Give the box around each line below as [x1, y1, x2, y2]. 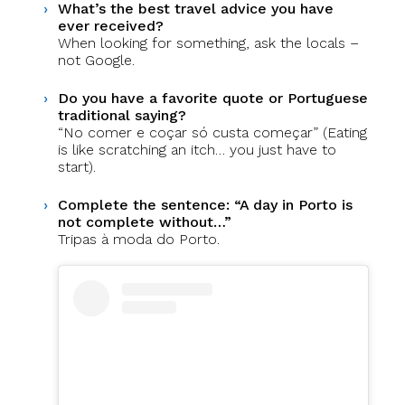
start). [58, 158, 96, 175]
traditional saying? [58, 107, 186, 124]
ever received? [58, 17, 164, 34]
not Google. [58, 52, 135, 69]
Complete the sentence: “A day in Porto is [58, 196, 353, 213]
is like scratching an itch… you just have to [58, 141, 336, 158]
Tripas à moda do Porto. [58, 231, 220, 248]
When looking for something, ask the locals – [58, 34, 359, 52]
